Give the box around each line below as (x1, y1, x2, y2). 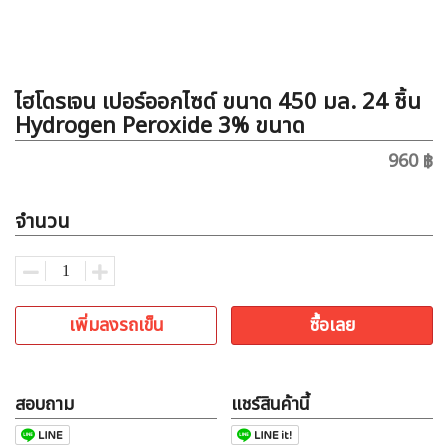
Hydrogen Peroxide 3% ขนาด (15, 110, 305, 143)
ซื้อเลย (309, 312, 355, 339)
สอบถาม (15, 391, 74, 418)
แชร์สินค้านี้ (231, 391, 310, 418)
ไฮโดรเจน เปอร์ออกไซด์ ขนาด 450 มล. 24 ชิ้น (15, 86, 421, 119)
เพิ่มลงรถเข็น (68, 312, 164, 339)
